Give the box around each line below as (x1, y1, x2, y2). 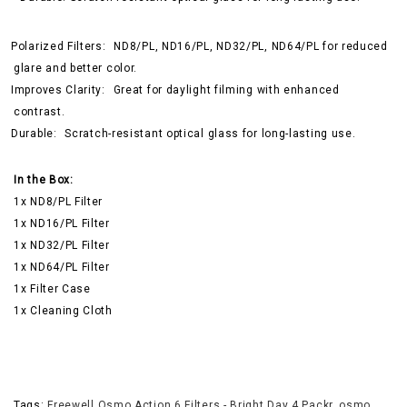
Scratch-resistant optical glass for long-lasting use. (65, 127, 356, 140)
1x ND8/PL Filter (14, 195, 104, 208)
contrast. (14, 105, 65, 118)
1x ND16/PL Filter (14, 217, 110, 230)
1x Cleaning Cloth (14, 304, 113, 317)
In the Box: (14, 174, 74, 186)
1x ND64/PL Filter (14, 261, 110, 273)
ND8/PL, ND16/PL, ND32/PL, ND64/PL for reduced (114, 40, 388, 53)
